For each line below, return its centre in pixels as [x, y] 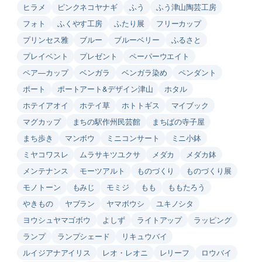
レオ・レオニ [125, 252]
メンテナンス [46, 170]
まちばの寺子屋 [178, 121]
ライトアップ [159, 219]
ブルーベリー [137, 39]
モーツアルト [102, 170]
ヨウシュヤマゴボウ [57, 219]
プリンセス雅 [46, 39]
